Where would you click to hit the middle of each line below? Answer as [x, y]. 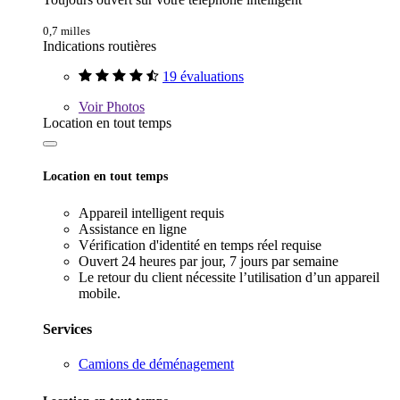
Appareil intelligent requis [151, 213]
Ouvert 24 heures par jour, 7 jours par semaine [208, 262]
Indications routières [100, 46]
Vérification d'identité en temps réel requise [200, 246]
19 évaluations [203, 77]
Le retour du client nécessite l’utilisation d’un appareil [229, 278]
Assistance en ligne [133, 229]
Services [67, 329]
